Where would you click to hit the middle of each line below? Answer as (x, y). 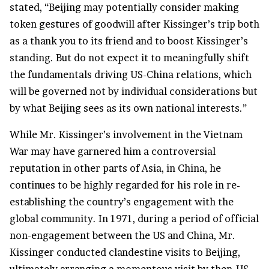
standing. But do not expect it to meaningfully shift (129, 58)
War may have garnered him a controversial (113, 152)
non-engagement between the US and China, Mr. (122, 236)
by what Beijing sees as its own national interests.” (128, 108)
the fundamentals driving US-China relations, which (131, 75)
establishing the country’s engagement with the (122, 202)
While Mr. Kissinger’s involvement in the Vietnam (126, 135)
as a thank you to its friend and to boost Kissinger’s (129, 41)
